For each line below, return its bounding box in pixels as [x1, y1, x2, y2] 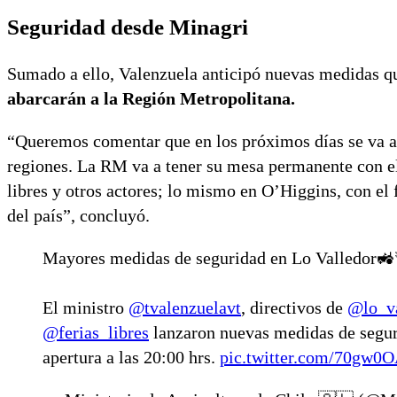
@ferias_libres [43, 323, 149, 343]
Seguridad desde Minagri [7, 15, 248, 40]
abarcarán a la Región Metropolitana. [7, 89, 295, 109]
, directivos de [241, 298, 347, 318]
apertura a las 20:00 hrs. [43, 347, 220, 368]
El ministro [43, 298, 128, 318]
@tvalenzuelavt [128, 298, 241, 318]
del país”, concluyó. [7, 206, 150, 226]
